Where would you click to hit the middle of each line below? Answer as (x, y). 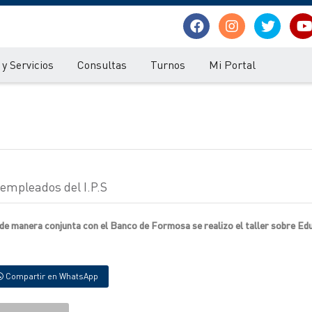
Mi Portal (232, 64)
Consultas (102, 64)
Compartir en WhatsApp (51, 276)
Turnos (168, 64)
